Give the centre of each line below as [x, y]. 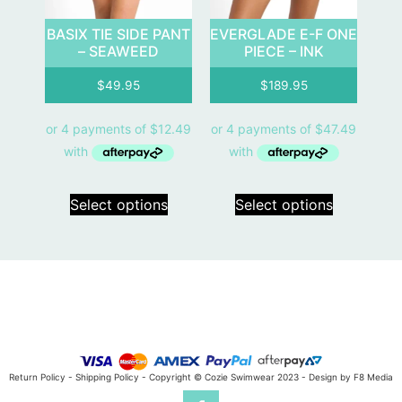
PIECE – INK [284, 51]
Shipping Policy [107, 377]
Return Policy [37, 377]
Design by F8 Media [351, 377]
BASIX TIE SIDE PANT [118, 34]
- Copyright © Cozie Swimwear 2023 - [224, 377]
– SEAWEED [118, 51]
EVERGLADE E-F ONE [284, 34]
